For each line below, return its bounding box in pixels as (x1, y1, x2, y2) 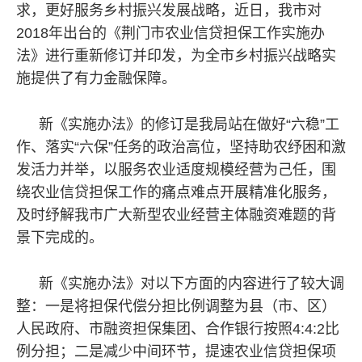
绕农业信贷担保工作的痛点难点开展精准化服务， (16, 184, 336, 200)
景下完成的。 (16, 229, 103, 246)
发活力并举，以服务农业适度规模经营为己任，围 (16, 162, 336, 178)
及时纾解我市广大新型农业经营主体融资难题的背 (16, 207, 336, 223)
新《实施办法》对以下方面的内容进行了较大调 (39, 276, 344, 292)
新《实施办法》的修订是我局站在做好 (39, 116, 286, 133)
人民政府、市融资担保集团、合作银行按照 (16, 321, 293, 337)
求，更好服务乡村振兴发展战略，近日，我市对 (16, 2, 322, 19)
